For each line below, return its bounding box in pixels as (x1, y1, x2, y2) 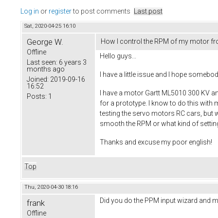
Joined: (27, 75, 49, 84)
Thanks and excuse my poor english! (100, 138, 212, 146)
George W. (27, 37, 63, 47)
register (49, 7, 72, 16)
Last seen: (27, 58, 57, 67)
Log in (20, 7, 39, 16)
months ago (27, 65, 65, 73)
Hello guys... (100, 52, 136, 60)
